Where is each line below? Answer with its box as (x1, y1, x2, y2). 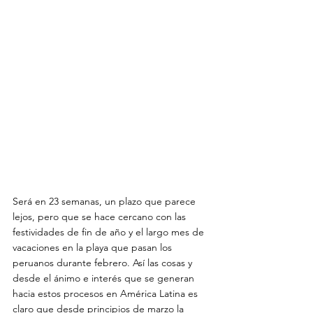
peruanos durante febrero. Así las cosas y (13, 256, 195, 269)
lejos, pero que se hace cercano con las (13, 210, 189, 223)
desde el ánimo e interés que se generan (13, 271, 197, 284)
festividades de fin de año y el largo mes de (13, 225, 207, 238)
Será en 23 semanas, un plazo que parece (13, 194, 198, 208)
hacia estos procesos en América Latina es (13, 286, 201, 300)
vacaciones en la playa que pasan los (13, 240, 175, 254)
